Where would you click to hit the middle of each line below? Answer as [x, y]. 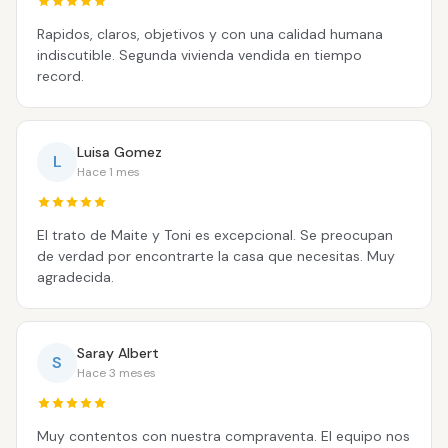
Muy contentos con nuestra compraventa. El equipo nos [223, 436]
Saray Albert [118, 353]
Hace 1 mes [108, 172]
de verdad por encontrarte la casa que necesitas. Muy [216, 256]
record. [60, 76]
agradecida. [75, 277]
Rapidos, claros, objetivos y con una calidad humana [210, 34]
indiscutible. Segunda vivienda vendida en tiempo [199, 55]
